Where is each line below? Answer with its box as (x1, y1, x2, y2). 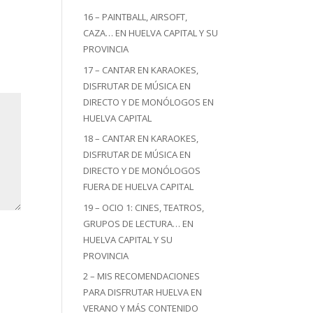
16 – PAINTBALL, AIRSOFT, (83, 10, 188, 23)
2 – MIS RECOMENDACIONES (83, 270, 201, 282)
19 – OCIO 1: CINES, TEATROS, (83, 201, 205, 214)
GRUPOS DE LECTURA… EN (83, 217, 194, 230)
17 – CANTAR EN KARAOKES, (83, 63, 199, 76)
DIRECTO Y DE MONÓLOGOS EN (83, 95, 214, 108)
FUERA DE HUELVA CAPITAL (83, 180, 194, 193)
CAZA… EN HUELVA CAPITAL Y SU (83, 27, 219, 39)
